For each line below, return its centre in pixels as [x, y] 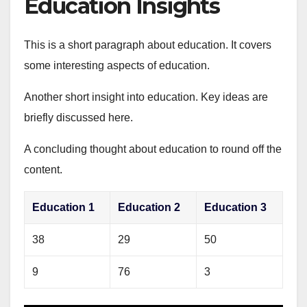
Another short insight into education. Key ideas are [146, 97]
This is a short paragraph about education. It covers [148, 45]
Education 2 [149, 208]
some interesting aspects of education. [117, 66]
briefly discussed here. [78, 118]
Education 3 [236, 208]
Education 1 [64, 208]
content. [43, 170]
